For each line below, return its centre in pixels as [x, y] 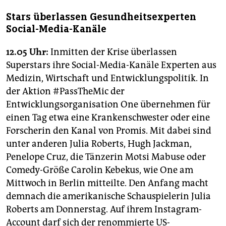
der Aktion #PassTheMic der [65, 92]
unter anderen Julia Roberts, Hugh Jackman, [99, 144]
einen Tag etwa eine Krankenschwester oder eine [108, 118]
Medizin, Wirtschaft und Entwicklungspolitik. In [107, 78]
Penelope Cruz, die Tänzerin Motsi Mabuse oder [106, 157]
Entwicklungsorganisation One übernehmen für [108, 105]
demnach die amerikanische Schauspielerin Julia [108, 196]
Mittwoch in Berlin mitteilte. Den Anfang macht [107, 183]
